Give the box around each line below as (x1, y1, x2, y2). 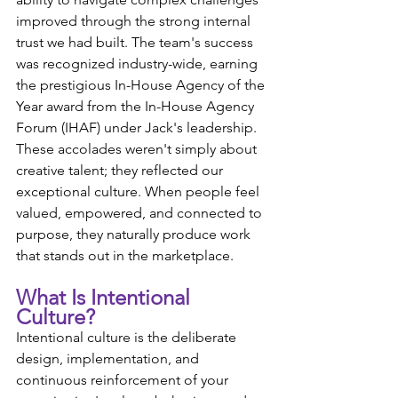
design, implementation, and (16, 350, 203, 367)
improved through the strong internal (16, 12, 254, 29)
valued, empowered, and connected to (16, 204, 266, 221)
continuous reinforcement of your (16, 371, 232, 388)
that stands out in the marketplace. (16, 247, 234, 264)
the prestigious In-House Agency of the (16, 76, 268, 93)
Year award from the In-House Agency (16, 98, 258, 115)
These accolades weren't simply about (16, 140, 260, 157)
